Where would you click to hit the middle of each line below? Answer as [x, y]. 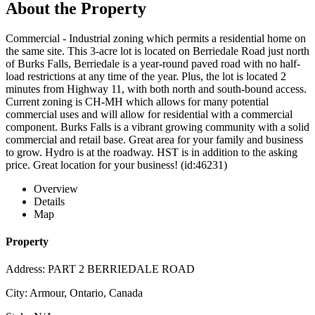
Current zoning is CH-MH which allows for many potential [137, 101]
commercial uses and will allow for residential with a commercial [149, 114]
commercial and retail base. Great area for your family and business [154, 139]
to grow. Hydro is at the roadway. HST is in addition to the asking [152, 152]
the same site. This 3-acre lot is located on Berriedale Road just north [157, 51]
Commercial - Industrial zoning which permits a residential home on [156, 38]
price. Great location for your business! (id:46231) [116, 165]
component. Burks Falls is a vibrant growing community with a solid [157, 127]
